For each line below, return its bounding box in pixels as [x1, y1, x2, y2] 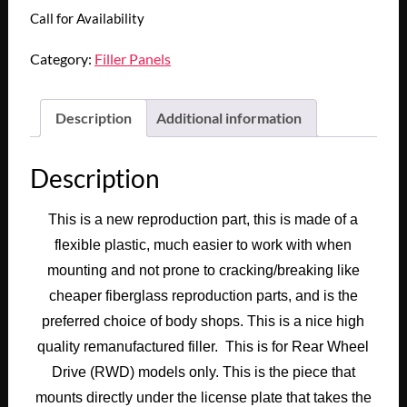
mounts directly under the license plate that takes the [35, 389, 372, 405]
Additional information [155, 109, 302, 127]
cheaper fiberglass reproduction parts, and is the [48, 287, 358, 303]
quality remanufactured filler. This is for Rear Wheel [37, 338, 370, 354]
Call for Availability [29, 10, 144, 27]
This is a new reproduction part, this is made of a [48, 211, 359, 227]
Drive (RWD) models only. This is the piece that [51, 363, 355, 380]
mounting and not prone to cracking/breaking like [46, 262, 360, 278]
